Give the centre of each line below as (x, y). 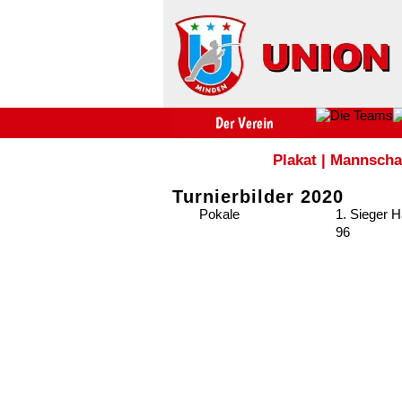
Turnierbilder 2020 (258, 196)
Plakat (295, 160)
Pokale (219, 214)
